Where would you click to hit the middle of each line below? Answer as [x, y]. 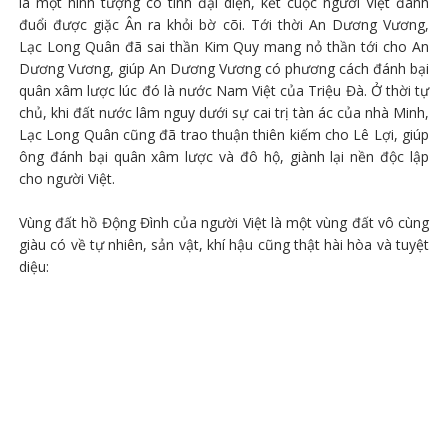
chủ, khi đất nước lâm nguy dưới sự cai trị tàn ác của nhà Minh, [224, 112]
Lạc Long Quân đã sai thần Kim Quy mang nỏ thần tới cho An [224, 46]
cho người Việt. [66, 178]
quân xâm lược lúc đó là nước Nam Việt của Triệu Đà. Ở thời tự [224, 90]
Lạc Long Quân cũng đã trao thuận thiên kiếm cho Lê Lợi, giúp [224, 134]
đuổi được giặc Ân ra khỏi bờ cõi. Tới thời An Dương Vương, [224, 24]
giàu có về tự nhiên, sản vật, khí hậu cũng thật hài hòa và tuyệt [224, 244]
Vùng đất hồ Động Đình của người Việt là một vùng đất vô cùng [224, 222]
